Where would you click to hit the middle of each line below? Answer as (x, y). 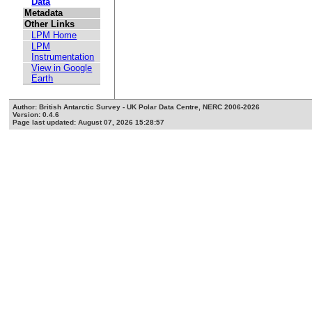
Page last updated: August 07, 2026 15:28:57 (89, 123)
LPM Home (54, 36)
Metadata (44, 13)
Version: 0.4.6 (36, 115)
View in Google (62, 68)
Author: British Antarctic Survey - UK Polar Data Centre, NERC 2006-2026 (136, 107)
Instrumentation (63, 57)
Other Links (50, 24)
